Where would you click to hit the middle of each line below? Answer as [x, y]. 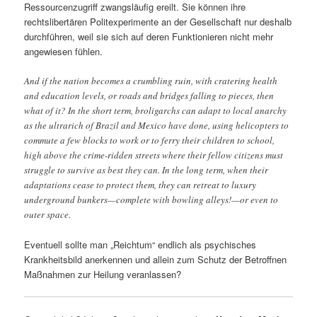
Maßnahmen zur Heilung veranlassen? [103, 275]
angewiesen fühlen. [64, 51]
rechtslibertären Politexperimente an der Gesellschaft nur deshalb [158, 21]
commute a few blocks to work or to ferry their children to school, [150, 140]
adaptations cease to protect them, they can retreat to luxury [140, 184]
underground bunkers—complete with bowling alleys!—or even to [151, 199]
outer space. [48, 214]
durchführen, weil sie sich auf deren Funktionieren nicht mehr [149, 36]
